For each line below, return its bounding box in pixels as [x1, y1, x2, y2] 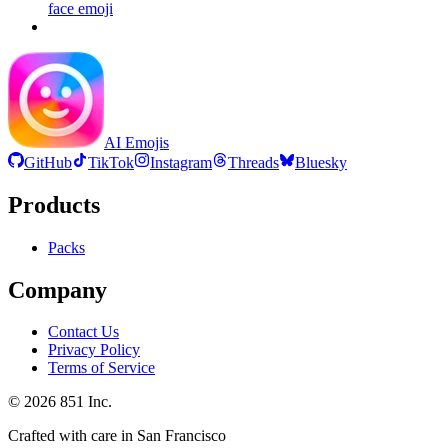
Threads [228, 153, 279, 171]
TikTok [88, 153, 134, 171]
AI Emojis [104, 133, 169, 151]
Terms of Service [48, 359, 155, 377]
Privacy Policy [48, 341, 140, 359]
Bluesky [295, 153, 347, 171]
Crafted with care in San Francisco [8, 427, 226, 445]
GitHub [24, 153, 72, 171]
